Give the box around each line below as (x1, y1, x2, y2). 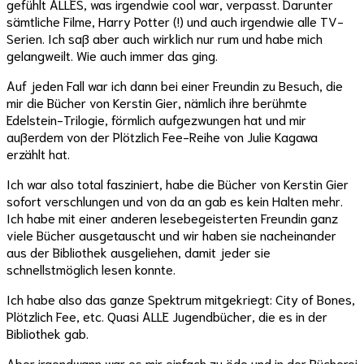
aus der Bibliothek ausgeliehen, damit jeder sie (6, 243, 271, 261)
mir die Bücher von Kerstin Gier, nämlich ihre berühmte (6, 93, 307, 111)
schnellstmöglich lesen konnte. (6, 260, 175, 278)
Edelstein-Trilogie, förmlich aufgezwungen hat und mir (6, 110, 306, 128)
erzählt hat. (6, 145, 70, 162)
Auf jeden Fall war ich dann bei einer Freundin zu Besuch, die (6, 76, 343, 94)
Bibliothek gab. (6, 324, 89, 342)
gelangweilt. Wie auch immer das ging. (6, 46, 218, 64)
